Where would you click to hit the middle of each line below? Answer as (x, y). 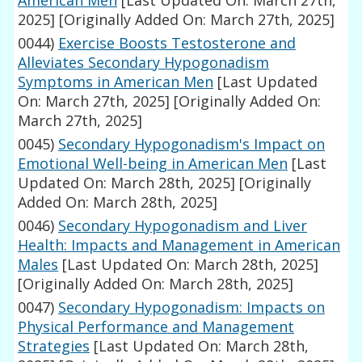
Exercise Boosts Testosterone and (177, 43)
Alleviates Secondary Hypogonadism (144, 63)
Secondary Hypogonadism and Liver (183, 226)
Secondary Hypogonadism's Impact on (192, 144)
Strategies (54, 346)
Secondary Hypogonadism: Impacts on (192, 307)
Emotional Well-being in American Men (153, 164)
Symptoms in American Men (116, 82)
